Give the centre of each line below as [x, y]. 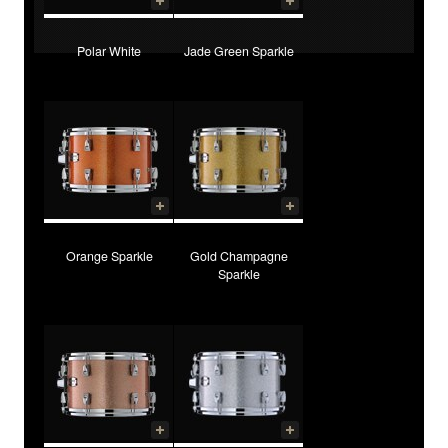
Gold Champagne [239, 256]
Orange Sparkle [109, 256]
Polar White [109, 50]
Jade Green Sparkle [239, 50]
